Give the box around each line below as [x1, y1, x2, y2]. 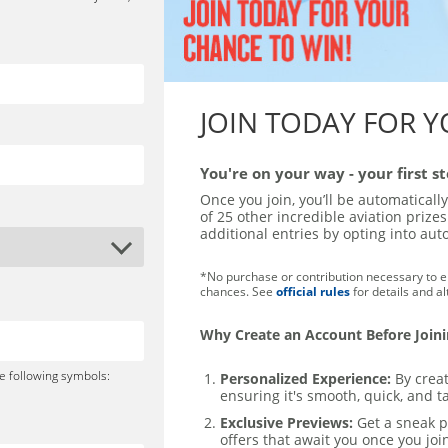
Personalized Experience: [220, 368, 391, 388]
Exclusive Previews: [220, 412, 353, 432]
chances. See [200, 282, 276, 299]
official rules [276, 282, 350, 299]
